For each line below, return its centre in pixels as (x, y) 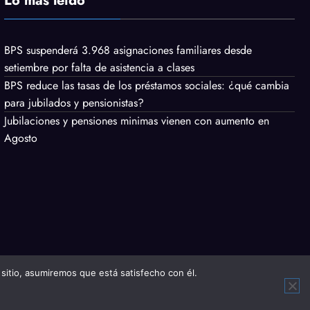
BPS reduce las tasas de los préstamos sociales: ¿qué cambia (147, 86)
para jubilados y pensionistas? (74, 103)
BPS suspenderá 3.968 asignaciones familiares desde (128, 51)
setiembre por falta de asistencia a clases (100, 68)
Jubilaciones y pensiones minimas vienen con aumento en (137, 121)
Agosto (21, 138)
